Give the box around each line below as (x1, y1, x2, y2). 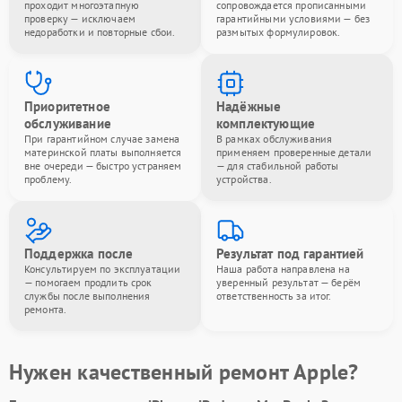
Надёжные (216, 98, 282, 115)
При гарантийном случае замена (24, 132, 180, 145)
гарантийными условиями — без (216, 12, 371, 25)
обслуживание (24, 115, 111, 132)
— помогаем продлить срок (24, 275, 153, 289)
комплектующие (216, 115, 315, 132)
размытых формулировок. (216, 25, 341, 39)
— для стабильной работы (216, 159, 339, 172)
